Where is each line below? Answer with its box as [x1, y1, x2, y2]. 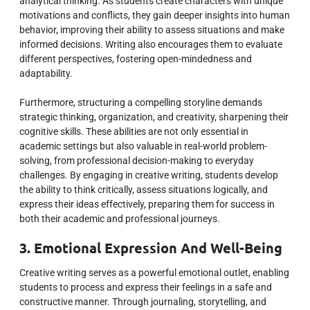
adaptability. [19, 67, 73, 79]
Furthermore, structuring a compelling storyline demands [19, 96, 262, 108]
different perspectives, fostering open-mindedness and [19, 53, 252, 64]
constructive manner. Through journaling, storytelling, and [19, 295, 266, 307]
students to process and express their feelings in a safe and [19, 281, 272, 293]
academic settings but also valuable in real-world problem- [19, 140, 267, 152]
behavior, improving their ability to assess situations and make [19, 24, 284, 35]
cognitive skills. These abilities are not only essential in [19, 125, 248, 137]
